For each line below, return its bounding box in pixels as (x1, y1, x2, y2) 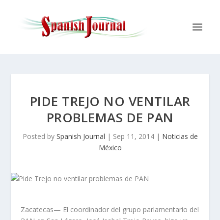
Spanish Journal (56, 132, 105, 141)
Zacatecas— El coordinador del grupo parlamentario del (21, 205, 199, 214)
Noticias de (162, 132, 198, 141)
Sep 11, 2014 (112, 132, 154, 141)
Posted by (22, 132, 56, 141)
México (98, 143, 122, 152)
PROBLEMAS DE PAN (46, 109, 174, 126)
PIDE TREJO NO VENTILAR (29, 92, 191, 110)
